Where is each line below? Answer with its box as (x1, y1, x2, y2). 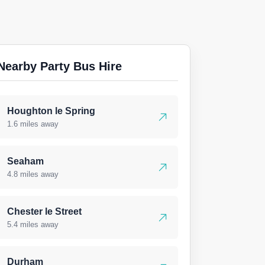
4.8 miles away (7, 170, 59, 179)
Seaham (7, 156, 44, 166)
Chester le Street (7, 206, 82, 216)
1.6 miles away (7, 119, 59, 128)
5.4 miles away (7, 220, 59, 229)
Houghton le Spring (7, 106, 95, 116)
